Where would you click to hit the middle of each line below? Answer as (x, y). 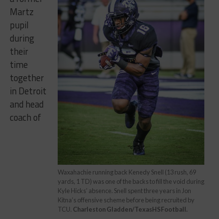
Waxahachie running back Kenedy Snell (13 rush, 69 (127, 172)
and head (26, 104)
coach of (25, 118)
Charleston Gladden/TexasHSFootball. (131, 209)
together (27, 78)
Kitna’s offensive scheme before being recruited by (126, 200)
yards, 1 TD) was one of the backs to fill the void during (131, 182)
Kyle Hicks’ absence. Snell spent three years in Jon (125, 191)
